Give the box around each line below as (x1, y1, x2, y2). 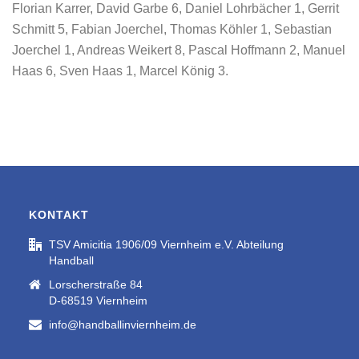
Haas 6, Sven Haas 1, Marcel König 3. (12, 64, 228, 78)
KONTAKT (28, 208, 89, 221)
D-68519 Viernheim (48, 294, 147, 307)
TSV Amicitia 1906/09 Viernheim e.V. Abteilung (48, 238, 284, 251)
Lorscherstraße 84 (48, 278, 143, 291)
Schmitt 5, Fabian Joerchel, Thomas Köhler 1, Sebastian (12, 22, 332, 36)
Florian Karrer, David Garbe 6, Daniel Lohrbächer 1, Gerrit (12, 2, 339, 15)
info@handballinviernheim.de (48, 318, 196, 331)
